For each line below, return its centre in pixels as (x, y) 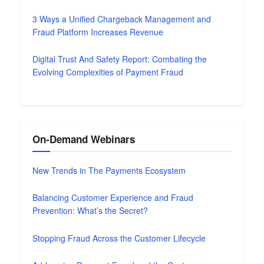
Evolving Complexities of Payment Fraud (108, 72)
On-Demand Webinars (84, 139)
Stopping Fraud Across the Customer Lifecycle (119, 238)
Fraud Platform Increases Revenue (98, 32)
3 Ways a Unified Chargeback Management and (122, 19)
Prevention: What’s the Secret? (90, 211)
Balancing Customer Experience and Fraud (113, 198)
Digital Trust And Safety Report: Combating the (120, 59)
